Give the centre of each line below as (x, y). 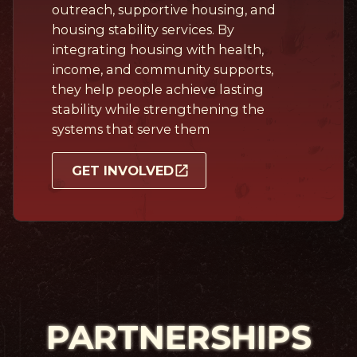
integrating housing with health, (158, 50)
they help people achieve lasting (158, 90)
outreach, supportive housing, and (164, 10)
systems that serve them (131, 129)
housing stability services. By (143, 30)
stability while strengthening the (158, 110)
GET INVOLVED (123, 170)
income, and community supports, (163, 70)
